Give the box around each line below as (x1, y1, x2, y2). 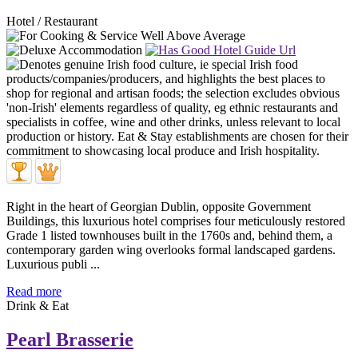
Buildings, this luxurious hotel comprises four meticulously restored (6, 213, 345, 228)
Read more (6, 284, 62, 298)
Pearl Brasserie (6, 328, 133, 350)
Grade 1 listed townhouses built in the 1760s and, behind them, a (6, 228, 332, 242)
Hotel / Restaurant (6, 14, 97, 28)
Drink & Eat (6, 298, 69, 312)
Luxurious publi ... (6, 257, 100, 271)
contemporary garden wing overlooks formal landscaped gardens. (6, 242, 336, 257)
